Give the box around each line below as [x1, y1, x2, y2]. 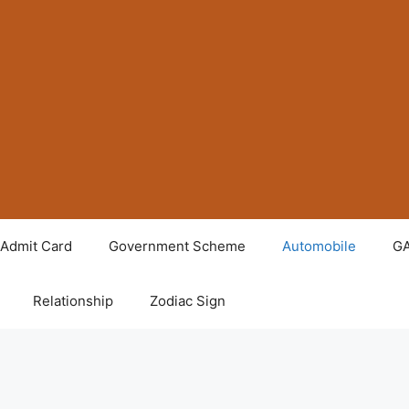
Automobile [282, 237, 356, 255]
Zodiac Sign [150, 292, 225, 309]
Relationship [33, 292, 113, 309]
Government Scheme [109, 237, 246, 255]
